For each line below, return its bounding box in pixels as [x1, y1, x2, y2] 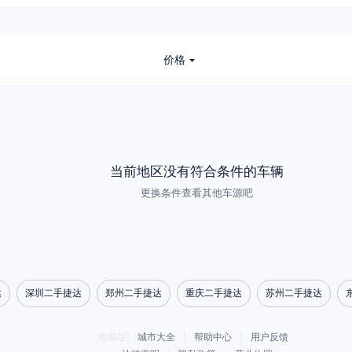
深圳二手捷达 [25, 287, 82, 299]
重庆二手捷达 [185, 287, 242, 299]
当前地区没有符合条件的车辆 [110, 163, 284, 179]
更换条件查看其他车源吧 [141, 186, 253, 199]
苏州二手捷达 [266, 287, 322, 299]
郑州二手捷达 [105, 287, 162, 299]
